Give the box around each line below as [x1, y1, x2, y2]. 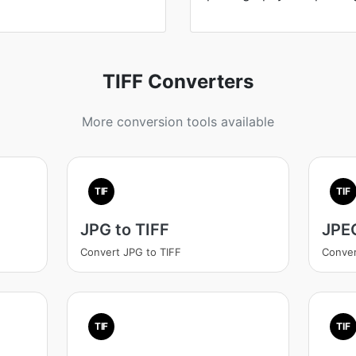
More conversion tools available [82, 114, 274, 130]
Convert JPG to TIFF [79, 246, 181, 258]
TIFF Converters [103, 70, 253, 93]
